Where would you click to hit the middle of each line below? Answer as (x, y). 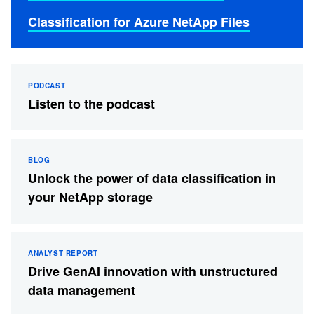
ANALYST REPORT (63, 253)
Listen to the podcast (91, 103)
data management (82, 290)
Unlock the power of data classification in (152, 178)
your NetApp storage (90, 197)
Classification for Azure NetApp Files (139, 21)
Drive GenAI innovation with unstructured (153, 271)
